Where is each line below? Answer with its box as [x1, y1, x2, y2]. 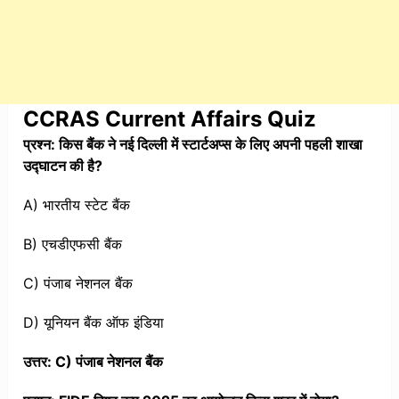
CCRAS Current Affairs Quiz [23, 106, 317, 133]
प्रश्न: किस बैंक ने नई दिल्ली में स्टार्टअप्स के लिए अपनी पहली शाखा [23, 135, 363, 154]
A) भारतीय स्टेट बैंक [23, 196, 131, 215]
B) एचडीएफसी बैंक [23, 235, 123, 254]
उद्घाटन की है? [23, 157, 103, 175]
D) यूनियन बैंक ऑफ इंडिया [23, 313, 165, 332]
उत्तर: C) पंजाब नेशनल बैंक [23, 353, 164, 371]
